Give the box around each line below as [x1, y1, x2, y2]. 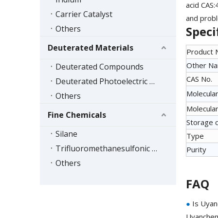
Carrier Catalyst [55, 9, 112, 20]
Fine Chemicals [48, 109, 106, 121]
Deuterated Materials [48, 42, 133, 54]
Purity [186, 145, 206, 155]
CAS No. [186, 74, 212, 84]
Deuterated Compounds [55, 61, 144, 73]
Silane [55, 128, 77, 140]
